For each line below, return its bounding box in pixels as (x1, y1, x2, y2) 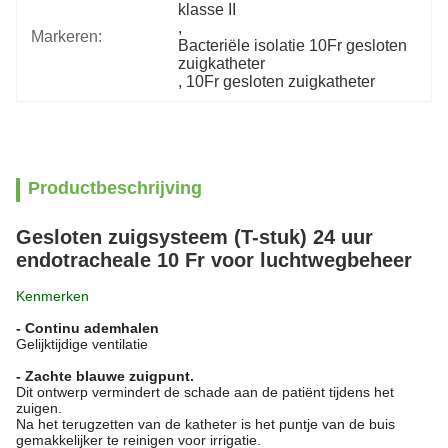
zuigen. (16, 400, 62, 416)
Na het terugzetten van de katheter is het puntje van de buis (16, 416, 395, 432)
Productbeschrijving (28, 178, 202, 198)
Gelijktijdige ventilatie (16, 336, 148, 352)
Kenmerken (16, 288, 89, 304)
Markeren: (31, 28, 102, 45)
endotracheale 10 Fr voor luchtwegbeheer (16, 249, 412, 271)
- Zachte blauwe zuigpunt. (16, 368, 194, 384)
